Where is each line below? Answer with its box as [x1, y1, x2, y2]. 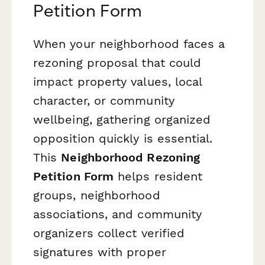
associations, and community [33, 207, 202, 222]
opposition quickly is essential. [33, 131, 213, 146]
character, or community [33, 93, 174, 108]
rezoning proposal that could [33, 56, 202, 70]
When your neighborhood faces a [33, 37, 225, 51]
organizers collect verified [33, 226, 185, 241]
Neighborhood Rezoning [61, 150, 201, 165]
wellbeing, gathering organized [33, 112, 211, 127]
